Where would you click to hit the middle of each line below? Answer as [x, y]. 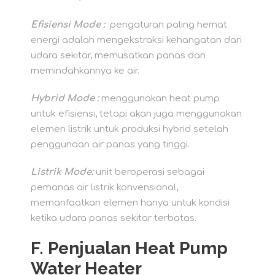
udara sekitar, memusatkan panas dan [118, 56]
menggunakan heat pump [159, 99]
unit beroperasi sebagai [149, 172]
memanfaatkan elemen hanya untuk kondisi [130, 203]
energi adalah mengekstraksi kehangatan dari [136, 41]
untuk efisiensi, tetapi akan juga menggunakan [136, 114]
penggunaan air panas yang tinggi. [110, 145]
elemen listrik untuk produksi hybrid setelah [130, 130]
